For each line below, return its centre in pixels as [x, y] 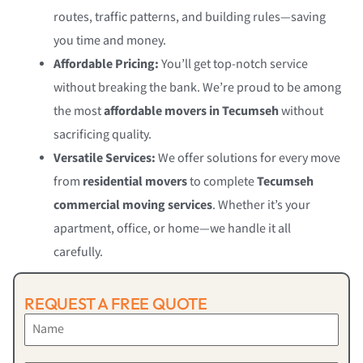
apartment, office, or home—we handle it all [172, 229]
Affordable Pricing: [106, 65]
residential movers [135, 182]
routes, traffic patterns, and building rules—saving [190, 18]
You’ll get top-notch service [233, 65]
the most [79, 112]
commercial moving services [133, 206]
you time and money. [110, 41]
